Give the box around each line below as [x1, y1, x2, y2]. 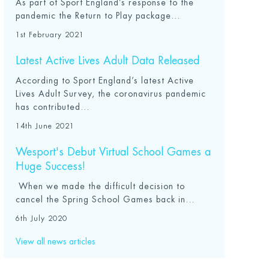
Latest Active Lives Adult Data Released [16, 55, 200, 66]
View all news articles [16, 237, 96, 246]
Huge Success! [16, 161, 86, 172]
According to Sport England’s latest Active [16, 76, 195, 85]
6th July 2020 [16, 215, 68, 222]
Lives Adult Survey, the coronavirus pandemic [16, 89, 207, 98]
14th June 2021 [16, 122, 75, 130]
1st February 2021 [16, 31, 85, 38]
